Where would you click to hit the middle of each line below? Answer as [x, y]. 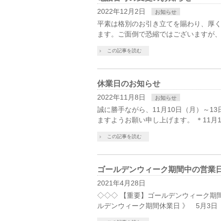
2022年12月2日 [121, 11]
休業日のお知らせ [129, 83]
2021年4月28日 [121, 183]
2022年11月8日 [121, 97]
